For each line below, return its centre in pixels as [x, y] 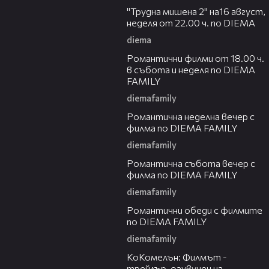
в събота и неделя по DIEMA [191, 70]
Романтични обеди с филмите [195, 210]
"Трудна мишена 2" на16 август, [196, 11]
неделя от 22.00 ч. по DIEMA [191, 23]
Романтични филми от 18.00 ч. [195, 58]
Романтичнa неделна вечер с [191, 116]
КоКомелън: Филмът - [177, 257]
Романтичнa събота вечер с [191, 163]
